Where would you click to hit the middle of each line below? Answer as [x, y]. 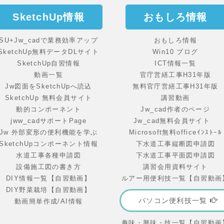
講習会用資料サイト [175, 167]
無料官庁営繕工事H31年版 [175, 86]
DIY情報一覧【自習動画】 [49, 178]
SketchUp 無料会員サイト [48, 98]
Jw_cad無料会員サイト [172, 121]
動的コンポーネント [48, 109]
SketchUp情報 [48, 17]
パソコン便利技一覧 [174, 201]
